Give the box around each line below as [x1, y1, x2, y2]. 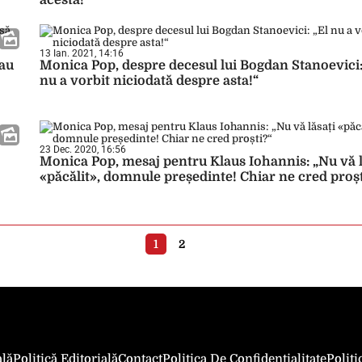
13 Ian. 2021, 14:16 [40, 48, 124, 59]
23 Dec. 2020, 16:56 [40, 144, 126, 155]
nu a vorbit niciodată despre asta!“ [40, 74, 259, 88]
